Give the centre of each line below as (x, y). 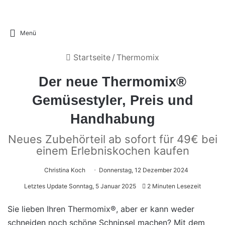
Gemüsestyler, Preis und (113, 100)
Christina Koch (65, 170)
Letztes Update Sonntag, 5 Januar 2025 (80, 186)
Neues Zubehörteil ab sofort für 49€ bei (113, 139)
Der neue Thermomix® (113, 82)
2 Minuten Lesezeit (173, 186)
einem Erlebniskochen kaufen (113, 151)
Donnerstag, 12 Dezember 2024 (143, 170)
